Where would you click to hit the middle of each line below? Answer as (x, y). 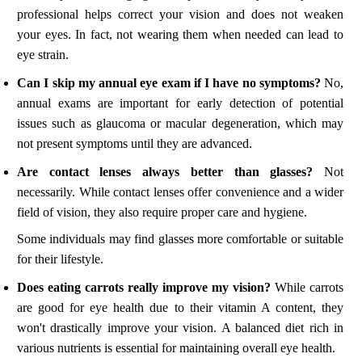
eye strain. (43, 54)
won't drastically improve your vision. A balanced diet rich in (180, 327)
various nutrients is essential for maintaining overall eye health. (176, 347)
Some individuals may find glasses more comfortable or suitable (180, 238)
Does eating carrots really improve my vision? (144, 287)
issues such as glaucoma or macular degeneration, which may (180, 123)
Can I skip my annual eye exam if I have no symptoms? (169, 82)
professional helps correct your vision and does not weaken (180, 14)
